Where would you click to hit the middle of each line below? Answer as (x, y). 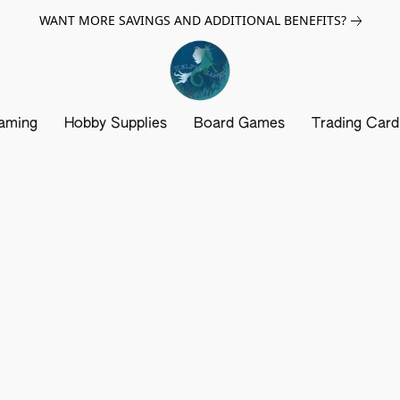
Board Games (239, 124)
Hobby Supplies (116, 124)
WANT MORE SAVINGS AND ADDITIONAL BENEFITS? (193, 20)
